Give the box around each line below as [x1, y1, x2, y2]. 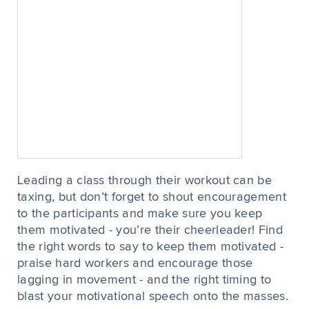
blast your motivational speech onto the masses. [17, 290, 289, 303]
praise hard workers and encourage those [17, 257, 253, 270]
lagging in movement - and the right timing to [17, 274, 272, 286]
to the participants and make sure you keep [17, 208, 263, 220]
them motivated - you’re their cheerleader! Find [17, 224, 283, 237]
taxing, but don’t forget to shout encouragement [17, 191, 287, 203]
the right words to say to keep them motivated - [17, 241, 284, 253]
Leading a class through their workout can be [17, 175, 272, 187]
